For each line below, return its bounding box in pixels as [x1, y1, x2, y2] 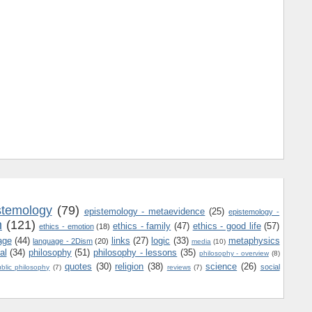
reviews [166, 263, 191, 271]
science [205, 260, 237, 272]
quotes [64, 260, 92, 272]
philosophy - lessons [93, 247, 178, 258]
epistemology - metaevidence [84, 205, 205, 217]
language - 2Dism [33, 236, 93, 245]
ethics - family [112, 220, 171, 231]
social [260, 262, 280, 271]
